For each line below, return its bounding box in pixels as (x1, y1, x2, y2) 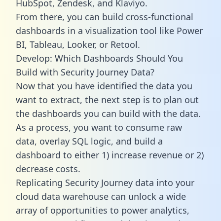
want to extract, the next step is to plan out (16, 93, 199, 106)
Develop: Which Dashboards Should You (16, 52, 183, 64)
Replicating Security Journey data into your (16, 176, 194, 188)
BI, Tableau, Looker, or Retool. (16, 38, 140, 50)
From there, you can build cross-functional (16, 10, 193, 23)
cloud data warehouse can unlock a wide (16, 190, 186, 202)
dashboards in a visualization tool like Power (16, 24, 203, 37)
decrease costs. (16, 162, 80, 175)
